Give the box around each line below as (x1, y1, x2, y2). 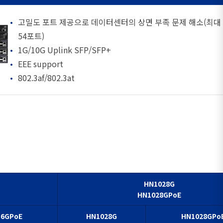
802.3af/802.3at (18, 71, 75, 84)
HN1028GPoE (137, 189, 181, 200)
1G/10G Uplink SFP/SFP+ (18, 43, 111, 56)
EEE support (18, 57, 63, 70)
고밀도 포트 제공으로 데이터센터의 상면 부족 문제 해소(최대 (18, 15, 221, 28)
